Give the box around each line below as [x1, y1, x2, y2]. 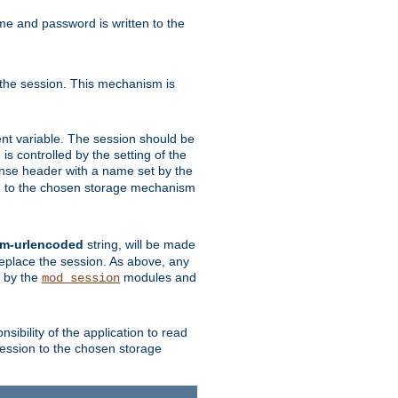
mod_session [42, 270, 120, 285]
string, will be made [84, 236, 195, 251]
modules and [120, 269, 196, 284]
